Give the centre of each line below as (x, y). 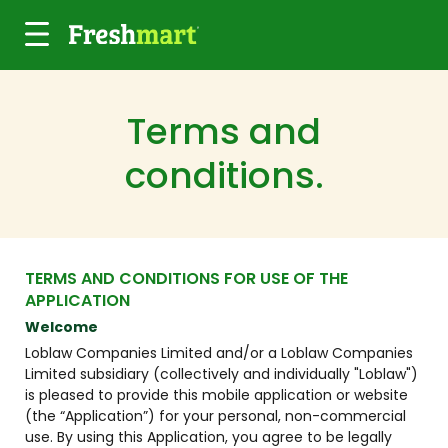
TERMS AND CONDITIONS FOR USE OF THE (186, 278)
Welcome (61, 327)
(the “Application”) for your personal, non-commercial (215, 416)
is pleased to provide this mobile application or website (216, 395)
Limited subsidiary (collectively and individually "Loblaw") (221, 374)
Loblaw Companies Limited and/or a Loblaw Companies (219, 353)
